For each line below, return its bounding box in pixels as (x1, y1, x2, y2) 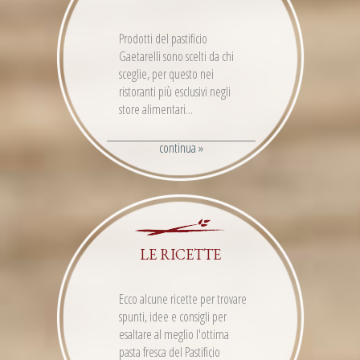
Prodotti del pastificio (119, 30, 207, 48)
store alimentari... (119, 100, 193, 119)
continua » (159, 139, 203, 157)
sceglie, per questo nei (119, 65, 214, 84)
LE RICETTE (139, 245, 221, 264)
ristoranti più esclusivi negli (119, 83, 231, 101)
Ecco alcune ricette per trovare (119, 290, 247, 309)
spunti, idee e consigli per (119, 308, 227, 326)
